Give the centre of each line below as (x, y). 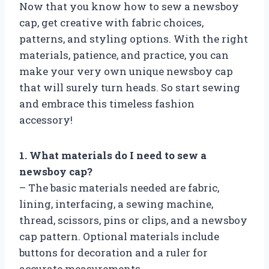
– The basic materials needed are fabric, (119, 187)
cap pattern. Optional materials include (119, 236)
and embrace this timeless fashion (107, 103)
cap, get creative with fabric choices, (111, 22)
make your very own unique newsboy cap (126, 71)
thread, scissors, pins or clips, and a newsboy (133, 220)
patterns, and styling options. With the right (134, 38)
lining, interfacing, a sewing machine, (116, 204)
